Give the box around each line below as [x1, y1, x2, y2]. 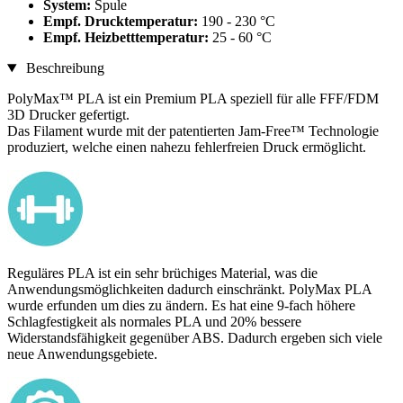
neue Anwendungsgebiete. [7, 346, 157, 363]
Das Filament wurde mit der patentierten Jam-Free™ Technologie [7, 123, 379, 139]
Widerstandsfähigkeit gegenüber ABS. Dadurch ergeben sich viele [7, 330, 382, 346]
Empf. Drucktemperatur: [43, 13, 201, 30]
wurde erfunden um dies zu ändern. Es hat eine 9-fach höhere [7, 298, 355, 314]
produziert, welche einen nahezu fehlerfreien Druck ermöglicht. [7, 139, 366, 156]
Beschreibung [22, 60, 104, 76]
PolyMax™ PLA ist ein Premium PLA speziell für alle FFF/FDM [7, 91, 379, 107]
